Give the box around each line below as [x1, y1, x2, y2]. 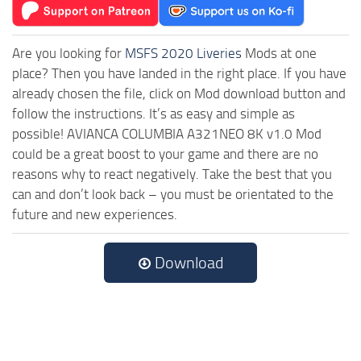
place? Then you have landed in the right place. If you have [12, 64, 346, 81]
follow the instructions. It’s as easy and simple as [12, 105, 295, 122]
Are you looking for [12, 44, 125, 61]
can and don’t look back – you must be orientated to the [12, 185, 334, 202]
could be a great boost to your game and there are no [12, 145, 318, 162]
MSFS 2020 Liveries [125, 44, 242, 61]
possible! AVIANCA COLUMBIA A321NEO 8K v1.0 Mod [12, 125, 322, 142]
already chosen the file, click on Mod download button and [12, 85, 346, 102]
